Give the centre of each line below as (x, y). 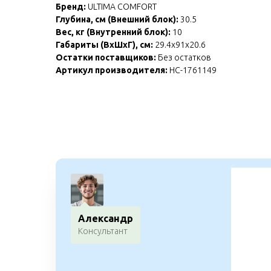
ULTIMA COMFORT (121, 6)
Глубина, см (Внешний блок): (117, 19)
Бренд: (71, 6)
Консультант (103, 231)
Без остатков (184, 57)
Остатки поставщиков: (106, 57)
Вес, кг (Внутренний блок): (113, 32)
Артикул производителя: (112, 70)
